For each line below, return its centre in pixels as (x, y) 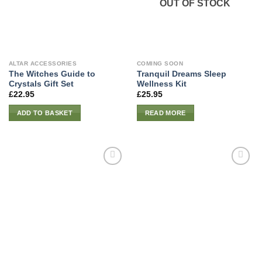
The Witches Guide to (52, 74)
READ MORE (165, 113)
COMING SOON (160, 63)
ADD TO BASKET (45, 113)
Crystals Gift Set (41, 84)
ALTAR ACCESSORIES (43, 63)
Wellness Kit (161, 84)
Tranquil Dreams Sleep (181, 74)
